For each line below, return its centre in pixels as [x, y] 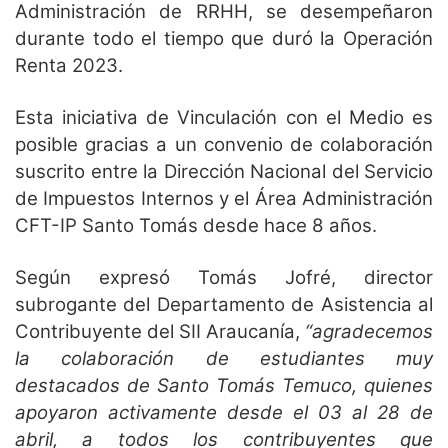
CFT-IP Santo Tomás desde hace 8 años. [196, 225]
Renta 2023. [69, 65]
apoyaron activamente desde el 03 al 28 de [224, 412]
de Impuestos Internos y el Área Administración [224, 198]
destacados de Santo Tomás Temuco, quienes [224, 385]
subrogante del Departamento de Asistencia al [224, 304]
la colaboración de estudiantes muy [224, 358]
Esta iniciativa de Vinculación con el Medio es [224, 117]
